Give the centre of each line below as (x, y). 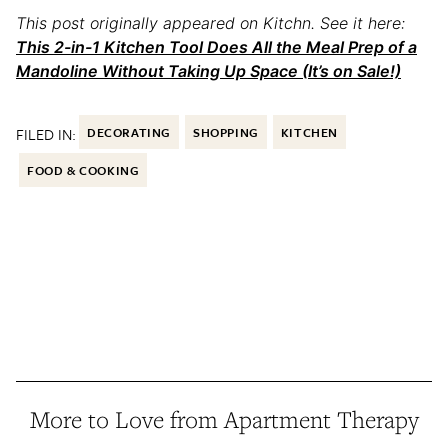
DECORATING (129, 132)
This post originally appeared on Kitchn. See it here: (210, 23)
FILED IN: (46, 134)
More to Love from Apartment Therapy (224, 420)
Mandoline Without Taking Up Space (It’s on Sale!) (208, 71)
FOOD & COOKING (83, 170)
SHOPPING (226, 132)
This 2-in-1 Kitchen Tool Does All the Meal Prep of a (216, 47)
